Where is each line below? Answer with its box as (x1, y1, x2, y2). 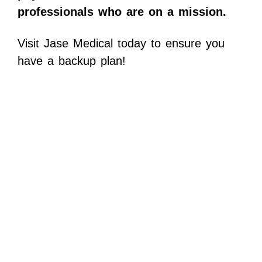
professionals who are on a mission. (18, 5, 226, 19)
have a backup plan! (18, 54, 126, 68)
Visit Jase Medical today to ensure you (18, 37, 225, 50)
